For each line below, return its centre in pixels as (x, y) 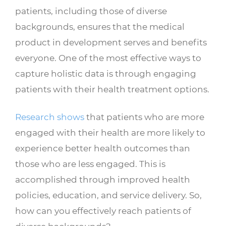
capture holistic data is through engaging (106, 74)
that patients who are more (144, 117)
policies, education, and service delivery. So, (108, 195)
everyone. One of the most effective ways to (108, 58)
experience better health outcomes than (103, 148)
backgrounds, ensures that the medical (100, 27)
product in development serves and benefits (111, 42)
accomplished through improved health (103, 180)
